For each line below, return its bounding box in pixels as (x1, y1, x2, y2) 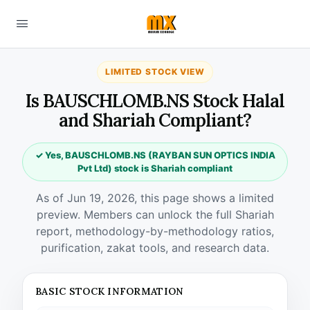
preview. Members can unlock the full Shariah (36, 208, 274, 221)
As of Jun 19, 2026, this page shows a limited (36, 191, 274, 205)
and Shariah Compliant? (58, 109, 252, 131)
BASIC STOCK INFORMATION (35, 285, 184, 298)
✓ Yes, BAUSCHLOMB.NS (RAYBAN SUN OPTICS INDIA (35, 149, 275, 161)
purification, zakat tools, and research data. (41, 241, 269, 255)
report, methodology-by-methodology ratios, (36, 224, 274, 238)
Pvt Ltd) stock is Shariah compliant (77, 163, 232, 174)
